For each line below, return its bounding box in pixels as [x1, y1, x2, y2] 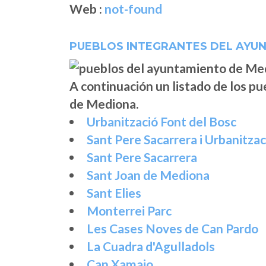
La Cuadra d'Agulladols [87, 239, 215, 254]
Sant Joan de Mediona [87, 167, 210, 183]
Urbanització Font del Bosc [87, 114, 236, 129]
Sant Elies [87, 185, 141, 201]
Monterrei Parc [87, 203, 172, 218]
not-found [104, 1, 162, 17]
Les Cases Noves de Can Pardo [87, 221, 258, 236]
